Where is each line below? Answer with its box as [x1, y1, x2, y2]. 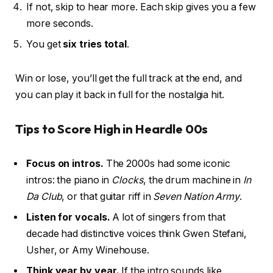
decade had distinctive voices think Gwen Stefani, [26, 228, 247, 240]
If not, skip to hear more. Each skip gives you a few [26, 1, 256, 13]
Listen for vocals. [26, 211, 110, 224]
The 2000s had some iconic [103, 158, 230, 170]
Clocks [112, 174, 143, 186]
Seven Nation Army [153, 191, 240, 203]
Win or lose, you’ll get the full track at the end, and [15, 72, 242, 84]
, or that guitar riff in [62, 191, 154, 203]
